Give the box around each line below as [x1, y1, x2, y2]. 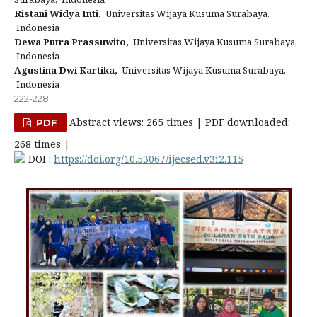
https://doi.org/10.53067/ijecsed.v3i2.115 [54, 152, 243, 166]
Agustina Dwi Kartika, [14, 64, 117, 76]
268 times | [14, 137, 70, 151]
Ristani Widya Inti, [14, 7, 101, 20]
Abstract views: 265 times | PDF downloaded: [67, 115, 291, 129]
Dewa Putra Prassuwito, [14, 35, 129, 48]
